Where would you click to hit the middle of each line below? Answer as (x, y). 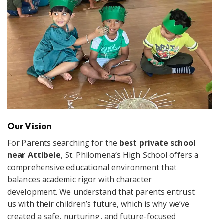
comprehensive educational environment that (92, 167)
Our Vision (30, 126)
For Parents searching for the (63, 143)
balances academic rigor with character (79, 180)
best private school (157, 143)
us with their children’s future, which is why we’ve (99, 204)
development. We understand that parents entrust (101, 192)
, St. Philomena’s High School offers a (130, 155)
